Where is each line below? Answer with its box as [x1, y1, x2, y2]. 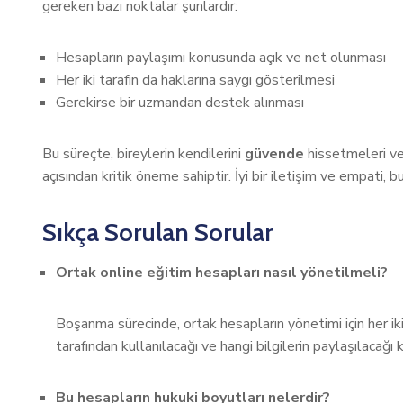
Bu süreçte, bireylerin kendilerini [42, 144, 245, 164]
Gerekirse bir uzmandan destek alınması [56, 93, 304, 112]
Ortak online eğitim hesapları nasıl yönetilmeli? [56, 263, 388, 282]
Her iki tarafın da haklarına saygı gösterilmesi [56, 70, 335, 90]
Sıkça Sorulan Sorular [42, 217, 273, 247]
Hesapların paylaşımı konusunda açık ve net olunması [56, 48, 386, 67]
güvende [245, 144, 304, 164]
